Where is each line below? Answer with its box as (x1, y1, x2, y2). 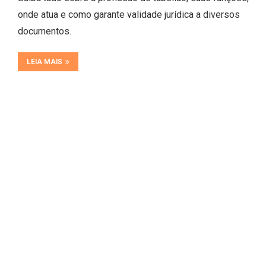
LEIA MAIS (26, 58, 62, 66)
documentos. (17, 26, 71, 37)
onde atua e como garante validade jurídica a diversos (17, 9, 240, 21)
